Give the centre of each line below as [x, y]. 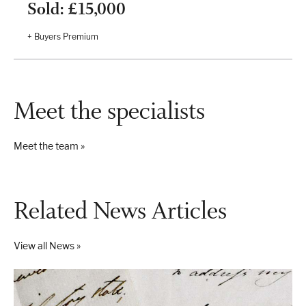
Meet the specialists [109, 111]
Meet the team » [49, 145]
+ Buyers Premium [63, 36]
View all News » [47, 245]
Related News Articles [120, 210]
